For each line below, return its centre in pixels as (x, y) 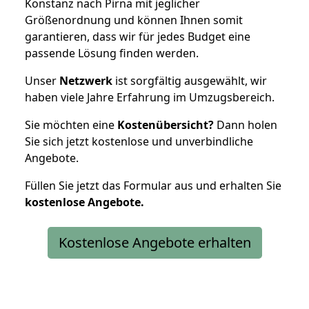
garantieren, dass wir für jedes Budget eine (138, 36)
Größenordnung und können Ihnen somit (134, 20)
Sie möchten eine (71, 124)
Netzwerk (86, 80)
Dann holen (246, 124)
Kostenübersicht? (166, 124)
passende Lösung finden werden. (112, 53)
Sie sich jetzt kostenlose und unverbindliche (139, 141)
